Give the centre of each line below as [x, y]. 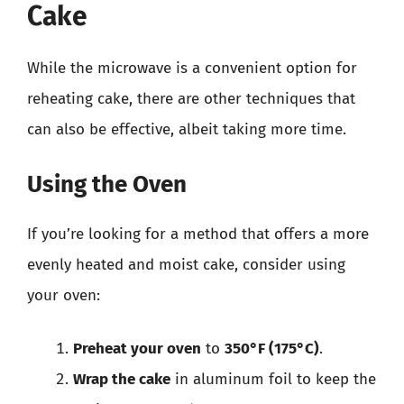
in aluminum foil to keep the [273, 379]
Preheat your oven [137, 349]
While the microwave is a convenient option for [192, 68]
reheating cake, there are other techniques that [191, 99]
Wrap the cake [122, 379]
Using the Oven [107, 184]
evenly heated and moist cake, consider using [186, 264]
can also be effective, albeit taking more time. [187, 129]
